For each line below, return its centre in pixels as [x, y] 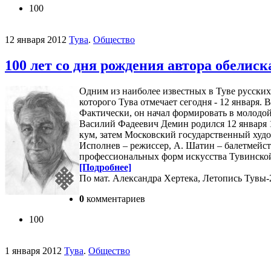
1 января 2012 [33, 251]
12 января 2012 [36, 40]
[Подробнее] [105, 168]
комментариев [115, 199]
